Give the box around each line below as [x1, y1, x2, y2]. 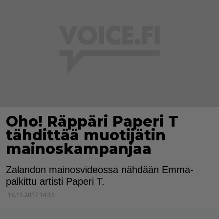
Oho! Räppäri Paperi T [6, 112, 178, 131]
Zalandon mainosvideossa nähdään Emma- [6, 164, 194, 175]
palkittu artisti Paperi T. [6, 176, 105, 187]
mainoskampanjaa [6, 140, 152, 158]
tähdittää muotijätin [6, 126, 166, 145]
